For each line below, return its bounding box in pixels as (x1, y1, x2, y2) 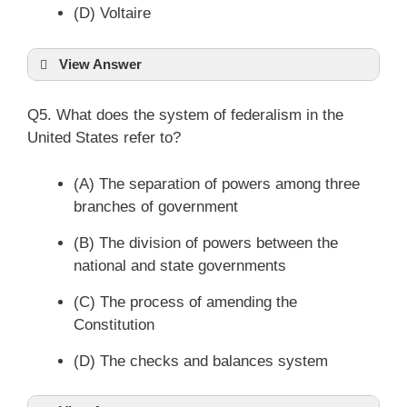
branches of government (74, 197, 238, 215)
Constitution (74, 315, 154, 333)
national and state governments (74, 256, 286, 274)
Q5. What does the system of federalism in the (27, 106, 343, 124)
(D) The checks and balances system (74, 352, 328, 370)
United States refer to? (27, 129, 181, 146)
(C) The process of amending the (74, 293, 297, 311)
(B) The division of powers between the (74, 233, 338, 252)
